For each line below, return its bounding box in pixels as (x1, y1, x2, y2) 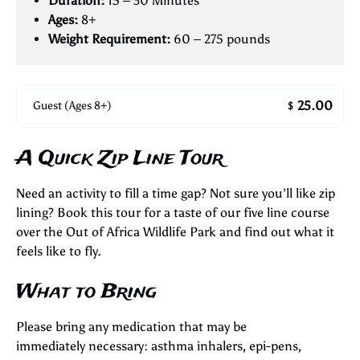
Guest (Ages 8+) (33, 99, 112, 113)
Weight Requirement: (48, 31, 170, 47)
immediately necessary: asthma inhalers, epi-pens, (16, 337, 301, 354)
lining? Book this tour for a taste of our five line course (16, 204, 329, 220)
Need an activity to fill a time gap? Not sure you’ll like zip (16, 185, 335, 201)
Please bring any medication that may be (16, 318, 247, 334)
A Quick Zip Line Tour (16, 144, 223, 173)
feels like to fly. (16, 243, 101, 259)
